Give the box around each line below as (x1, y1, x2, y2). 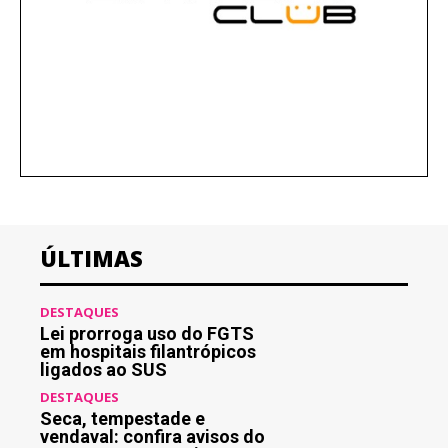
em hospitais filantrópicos (40, 341, 256, 363)
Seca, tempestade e (40, 408, 205, 430)
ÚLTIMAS (40, 243, 143, 274)
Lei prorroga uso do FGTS (40, 323, 254, 345)
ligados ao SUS (40, 359, 167, 381)
